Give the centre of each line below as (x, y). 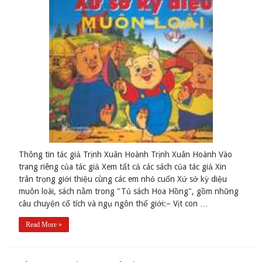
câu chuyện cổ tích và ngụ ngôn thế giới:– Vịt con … (114, 203)
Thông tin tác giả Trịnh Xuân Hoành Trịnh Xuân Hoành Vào (126, 154)
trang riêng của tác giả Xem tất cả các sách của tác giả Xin (123, 166)
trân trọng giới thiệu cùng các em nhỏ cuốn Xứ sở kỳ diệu (123, 179)
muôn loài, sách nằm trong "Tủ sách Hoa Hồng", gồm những (129, 191)
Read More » (44, 224)
